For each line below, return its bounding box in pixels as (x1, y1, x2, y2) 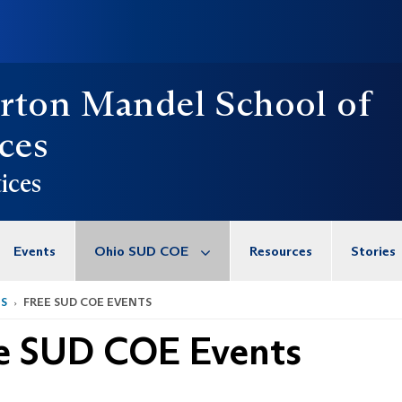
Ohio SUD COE (94, 242, 188, 259)
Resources (249, 242, 312, 259)
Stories (351, 242, 396, 259)
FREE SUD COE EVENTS (21, 295, 152, 309)
